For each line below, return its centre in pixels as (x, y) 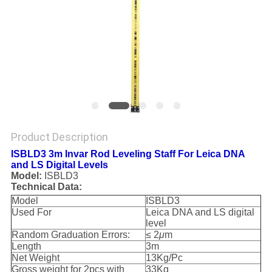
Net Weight (35, 258)
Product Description (59, 137)
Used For (31, 212)
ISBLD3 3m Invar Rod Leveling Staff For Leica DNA (127, 154)
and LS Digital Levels (59, 165)
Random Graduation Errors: (70, 235)
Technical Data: (46, 187)
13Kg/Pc (164, 258)
